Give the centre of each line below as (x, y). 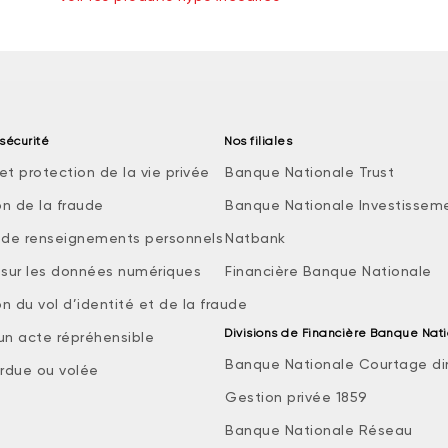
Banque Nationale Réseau (319, 430)
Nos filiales (258, 141)
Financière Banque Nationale (328, 271)
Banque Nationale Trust (309, 172)
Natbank (255, 238)
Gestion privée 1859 (296, 397)
